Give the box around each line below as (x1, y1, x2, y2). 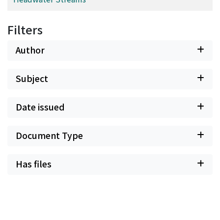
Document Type (16, 129, 83, 141)
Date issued (16, 100, 65, 113)
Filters (7, 21, 43, 38)
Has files (16, 157, 52, 170)
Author (16, 43, 45, 56)
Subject (16, 72, 48, 84)
